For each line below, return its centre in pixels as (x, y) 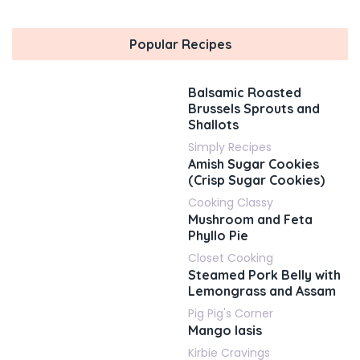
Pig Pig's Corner (231, 313)
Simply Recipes (230, 147)
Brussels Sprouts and (254, 108)
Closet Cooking (231, 258)
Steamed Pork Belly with (264, 275)
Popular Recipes (180, 44)
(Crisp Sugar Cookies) (256, 180)
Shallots (213, 125)
